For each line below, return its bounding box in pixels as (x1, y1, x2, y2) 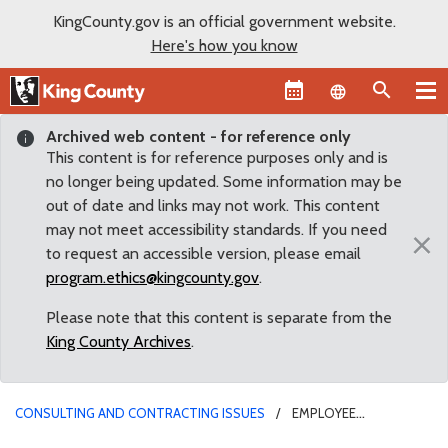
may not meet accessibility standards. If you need (46, 219, 387, 239)
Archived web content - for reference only (46, 126, 351, 146)
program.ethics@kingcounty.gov (46, 267, 259, 287)
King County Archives (46, 331, 191, 351)
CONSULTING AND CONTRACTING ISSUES (15, 404, 265, 421)
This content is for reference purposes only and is (46, 147, 388, 167)
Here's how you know (150, 36, 298, 55)
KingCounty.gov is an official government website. (52, 12, 396, 31)
